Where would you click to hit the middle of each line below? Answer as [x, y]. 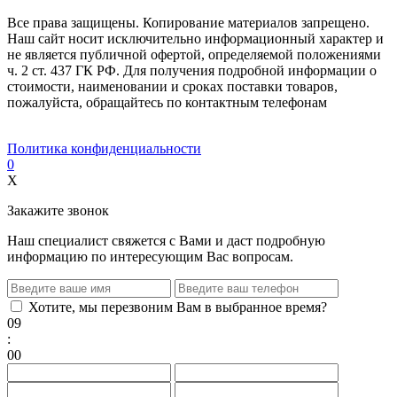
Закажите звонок [58, 211]
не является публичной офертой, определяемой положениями [194, 55]
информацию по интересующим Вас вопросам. [150, 257]
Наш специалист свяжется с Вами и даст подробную [166, 241]
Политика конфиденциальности [104, 149]
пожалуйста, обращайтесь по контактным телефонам [167, 103]
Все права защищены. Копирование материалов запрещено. [188, 23]
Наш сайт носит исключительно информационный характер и [195, 39]
